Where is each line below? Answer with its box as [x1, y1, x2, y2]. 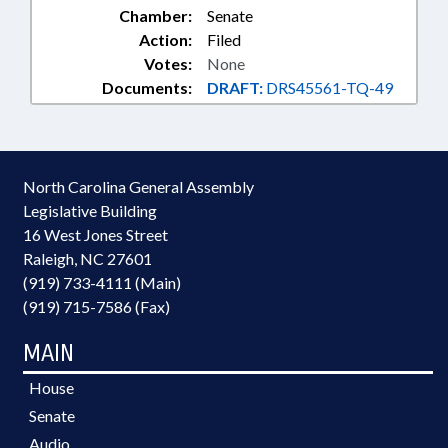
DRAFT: [207, 78, 263, 98]
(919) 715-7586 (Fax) [23, 297, 170, 317]
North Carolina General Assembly [23, 177, 254, 197]
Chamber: [119, 6, 192, 26]
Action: [139, 30, 192, 50]
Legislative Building [23, 201, 157, 221]
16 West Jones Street [23, 225, 168, 245]
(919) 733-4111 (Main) [23, 273, 181, 293]
